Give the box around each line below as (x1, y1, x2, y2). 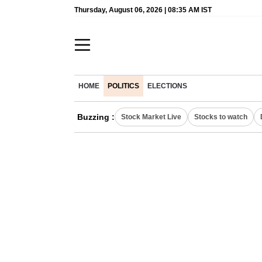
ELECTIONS (147, 82, 187, 89)
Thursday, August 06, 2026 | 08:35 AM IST (74, 6, 212, 14)
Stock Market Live (121, 113, 181, 121)
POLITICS (108, 82, 139, 89)
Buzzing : (77, 112, 115, 122)
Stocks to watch (194, 113, 247, 121)
